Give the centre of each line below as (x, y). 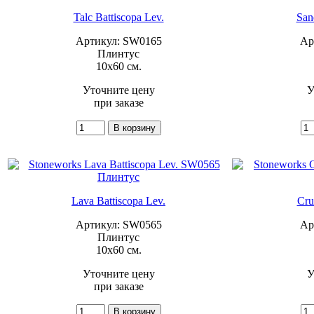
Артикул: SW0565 (118, 224)
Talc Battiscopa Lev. (118, 17)
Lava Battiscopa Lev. (118, 200)
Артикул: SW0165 (118, 41)
